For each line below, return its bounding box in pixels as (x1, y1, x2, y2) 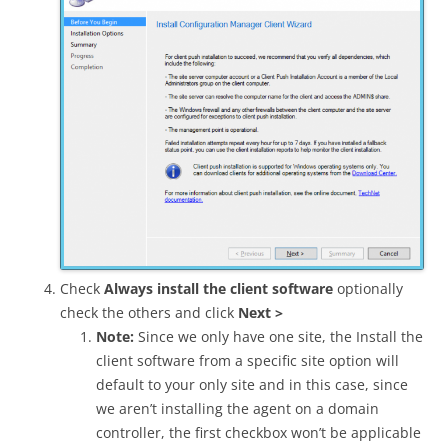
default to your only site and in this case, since (96, 375, 408, 395)
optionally (333, 279, 403, 299)
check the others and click (60, 303, 238, 323)
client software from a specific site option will (96, 351, 399, 371)
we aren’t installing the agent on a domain (96, 399, 379, 419)
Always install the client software (104, 279, 333, 299)
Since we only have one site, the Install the (134, 327, 423, 347)
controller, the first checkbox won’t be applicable (96, 423, 421, 443)
